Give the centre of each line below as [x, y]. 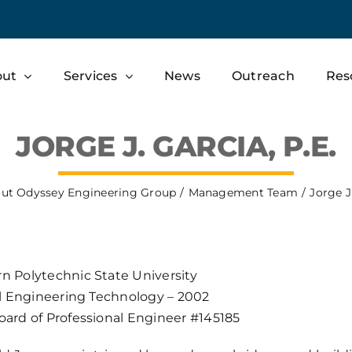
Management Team [243, 192]
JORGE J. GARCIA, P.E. [176, 146]
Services [90, 75]
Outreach [263, 75]
